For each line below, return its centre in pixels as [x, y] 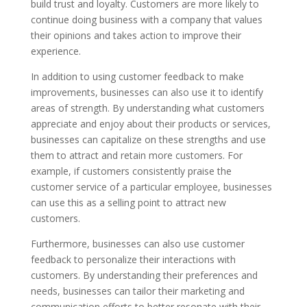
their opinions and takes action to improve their [136, 35]
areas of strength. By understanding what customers [147, 108]
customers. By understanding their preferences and [144, 275]
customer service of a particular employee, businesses [151, 187]
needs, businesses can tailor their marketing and [137, 291]
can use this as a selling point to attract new [128, 202]
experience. [56, 51]
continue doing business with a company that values [146, 20]
